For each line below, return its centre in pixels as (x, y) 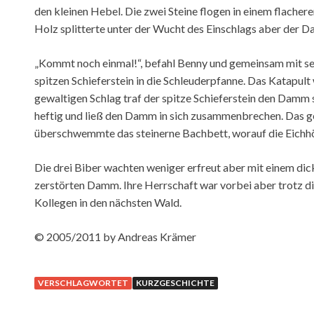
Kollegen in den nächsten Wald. (108, 203)
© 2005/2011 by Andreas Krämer (115, 237)
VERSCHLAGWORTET (83, 283)
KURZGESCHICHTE (175, 283)
